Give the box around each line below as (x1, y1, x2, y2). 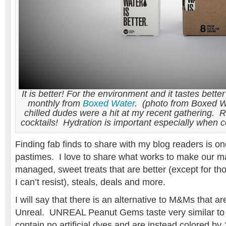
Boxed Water (83, 98, 135, 108)
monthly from (28, 98, 83, 108)
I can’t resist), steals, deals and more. (15, 177, 165, 187)
